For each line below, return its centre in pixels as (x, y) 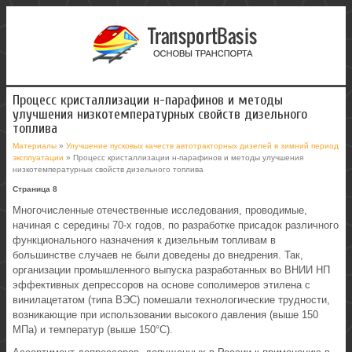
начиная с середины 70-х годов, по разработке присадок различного (176, 225)
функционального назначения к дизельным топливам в (144, 240)
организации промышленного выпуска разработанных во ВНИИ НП (171, 270)
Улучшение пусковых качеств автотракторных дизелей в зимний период (202, 146)
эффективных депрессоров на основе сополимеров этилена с (161, 285)
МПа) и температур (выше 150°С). (93, 330)
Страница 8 (35, 189)
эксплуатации (38, 158)
